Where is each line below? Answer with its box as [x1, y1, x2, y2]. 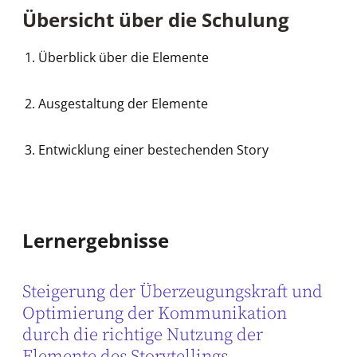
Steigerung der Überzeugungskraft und [22, 281, 323, 304]
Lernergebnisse [22, 226, 169, 253]
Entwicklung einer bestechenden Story [38, 140, 269, 159]
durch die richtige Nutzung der [22, 324, 263, 347]
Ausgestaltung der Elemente [38, 94, 208, 112]
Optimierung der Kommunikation [22, 303, 287, 325]
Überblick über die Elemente [38, 48, 209, 66]
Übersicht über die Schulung [22, 6, 289, 33]
